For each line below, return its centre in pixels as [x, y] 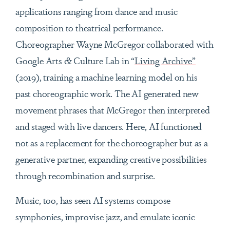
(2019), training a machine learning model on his [107, 77]
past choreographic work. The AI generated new [107, 93]
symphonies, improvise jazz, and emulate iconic [105, 216]
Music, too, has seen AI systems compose [93, 200]
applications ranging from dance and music [97, 11]
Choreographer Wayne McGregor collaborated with [114, 44]
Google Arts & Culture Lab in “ [75, 60]
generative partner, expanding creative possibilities [111, 159]
